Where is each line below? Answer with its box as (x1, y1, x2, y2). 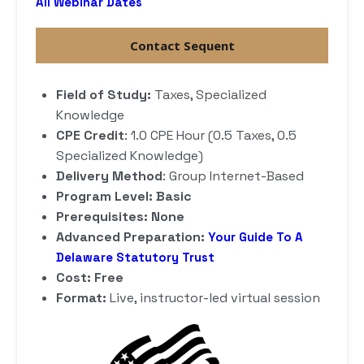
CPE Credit (56, 126, 124, 144)
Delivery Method (56, 167, 162, 184)
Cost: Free (56, 268, 123, 286)
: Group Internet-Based (162, 167, 304, 184)
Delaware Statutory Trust (56, 249, 214, 265)
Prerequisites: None (56, 207, 184, 225)
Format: (56, 288, 110, 306)
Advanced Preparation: (56, 227, 208, 245)
